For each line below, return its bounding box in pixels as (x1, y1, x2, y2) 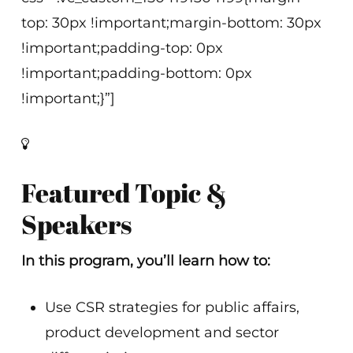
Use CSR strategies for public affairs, (44, 299, 299, 316)
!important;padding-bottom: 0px (20, 65, 252, 82)
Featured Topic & (21, 175, 228, 210)
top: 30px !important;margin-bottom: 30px (20, 14, 321, 32)
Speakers (21, 206, 132, 242)
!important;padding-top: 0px (20, 39, 223, 57)
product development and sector (44, 324, 279, 341)
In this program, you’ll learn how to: (20, 252, 270, 269)
